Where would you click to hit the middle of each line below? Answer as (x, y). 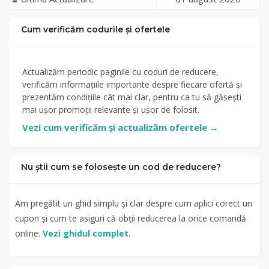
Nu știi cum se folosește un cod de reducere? (121, 167)
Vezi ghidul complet (86, 233)
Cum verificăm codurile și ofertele (95, 29)
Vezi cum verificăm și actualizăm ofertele (116, 127)
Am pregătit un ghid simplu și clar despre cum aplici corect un (134, 203)
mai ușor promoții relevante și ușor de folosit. (111, 110)
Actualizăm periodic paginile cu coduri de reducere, (120, 72)
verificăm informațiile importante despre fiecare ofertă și (132, 84)
